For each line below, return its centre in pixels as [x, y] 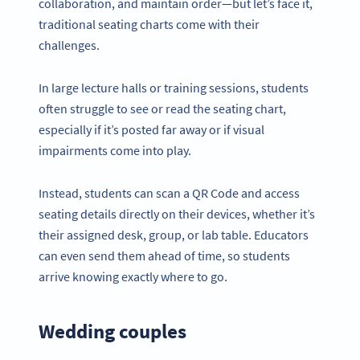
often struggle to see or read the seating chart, [162, 108]
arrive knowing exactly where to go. [133, 276]
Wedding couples [112, 331]
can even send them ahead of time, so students [164, 255]
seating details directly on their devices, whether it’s [177, 213]
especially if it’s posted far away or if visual [151, 129]
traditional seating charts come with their [149, 25]
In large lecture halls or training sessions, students [174, 87]
